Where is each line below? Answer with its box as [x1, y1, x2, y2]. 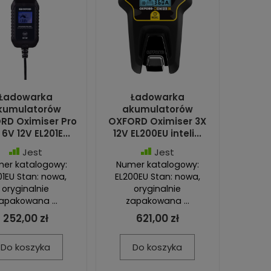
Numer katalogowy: [116, 158, 199, 171]
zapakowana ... [125, 194, 189, 207]
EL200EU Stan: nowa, [114, 170, 200, 183]
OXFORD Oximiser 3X [108, 114, 207, 128]
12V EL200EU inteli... [113, 126, 202, 140]
